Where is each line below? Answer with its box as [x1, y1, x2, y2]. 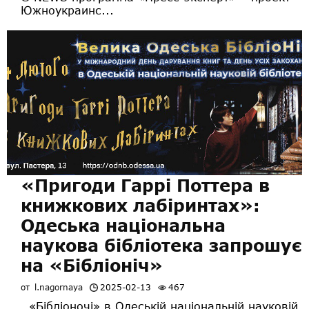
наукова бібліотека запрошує [21, 235, 302, 255]
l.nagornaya [34, 281, 83, 292]
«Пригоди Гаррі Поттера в [21, 175, 270, 195]
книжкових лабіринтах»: [21, 195, 260, 215]
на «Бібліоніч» [21, 255, 163, 275]
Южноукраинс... [21, 3, 114, 17]
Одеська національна [21, 215, 226, 235]
